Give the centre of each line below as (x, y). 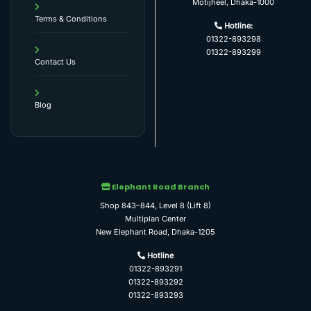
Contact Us (56, 61)
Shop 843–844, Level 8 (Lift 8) (155, 206)
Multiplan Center (155, 219)
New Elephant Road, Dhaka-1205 (155, 232)
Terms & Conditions (71, 19)
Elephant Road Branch (160, 187)
